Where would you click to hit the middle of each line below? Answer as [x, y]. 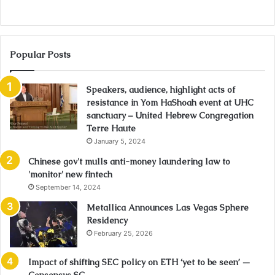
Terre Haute [111, 129]
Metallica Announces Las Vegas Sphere [168, 208]
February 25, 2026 [123, 234]
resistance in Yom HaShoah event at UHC [170, 103]
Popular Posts [40, 55]
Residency [107, 221]
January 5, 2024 [120, 141]
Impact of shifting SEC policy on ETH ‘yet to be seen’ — [139, 262]
